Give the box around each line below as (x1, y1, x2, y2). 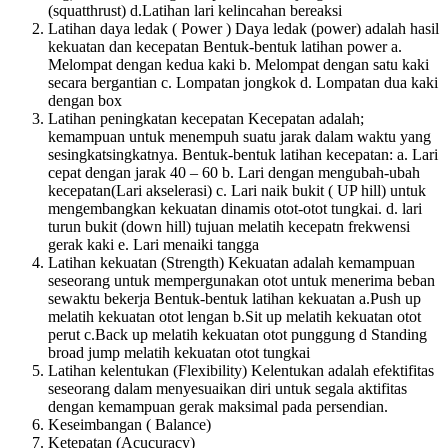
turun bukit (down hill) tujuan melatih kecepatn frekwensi (48, 217, 410, 235)
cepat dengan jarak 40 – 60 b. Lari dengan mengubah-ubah (48, 163, 420, 181)
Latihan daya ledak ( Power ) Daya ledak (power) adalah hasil (48, 19, 439, 37)
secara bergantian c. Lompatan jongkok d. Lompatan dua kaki (48, 73, 438, 91)
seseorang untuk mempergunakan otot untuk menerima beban (48, 271, 435, 289)
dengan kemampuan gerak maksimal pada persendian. (48, 397, 388, 415)
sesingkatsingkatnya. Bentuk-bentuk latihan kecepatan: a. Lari (48, 145, 438, 163)
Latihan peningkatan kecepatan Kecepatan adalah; (48, 109, 364, 127)
